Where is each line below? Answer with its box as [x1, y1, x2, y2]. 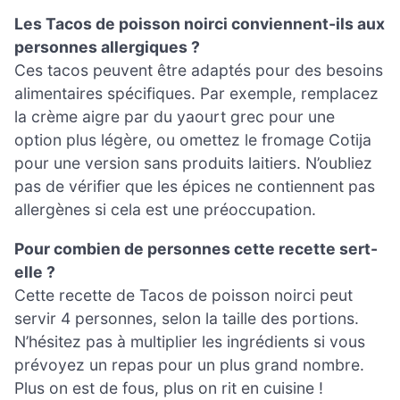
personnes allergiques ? [14, 37, 200, 57]
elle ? [14, 262, 55, 281]
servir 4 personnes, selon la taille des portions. [14, 308, 359, 328]
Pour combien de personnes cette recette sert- [14, 238, 378, 258]
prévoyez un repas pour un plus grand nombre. [14, 354, 364, 374]
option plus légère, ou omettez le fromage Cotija [14, 130, 371, 150]
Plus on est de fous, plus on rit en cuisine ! [14, 378, 323, 397]
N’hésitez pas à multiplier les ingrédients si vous [14, 331, 365, 351]
